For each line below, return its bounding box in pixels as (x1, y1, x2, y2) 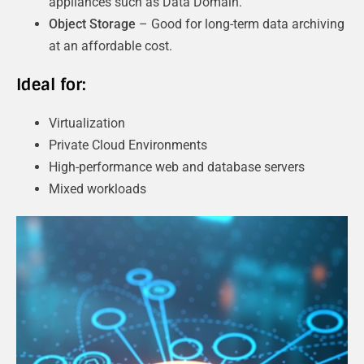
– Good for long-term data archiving (136, 15, 344, 32)
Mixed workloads (49, 180, 146, 197)
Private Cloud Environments (49, 136, 207, 153)
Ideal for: (16, 73, 86, 95)
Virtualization (49, 115, 125, 131)
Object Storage (49, 15, 136, 32)
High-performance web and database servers (49, 158, 305, 175)
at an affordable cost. (49, 37, 172, 54)
